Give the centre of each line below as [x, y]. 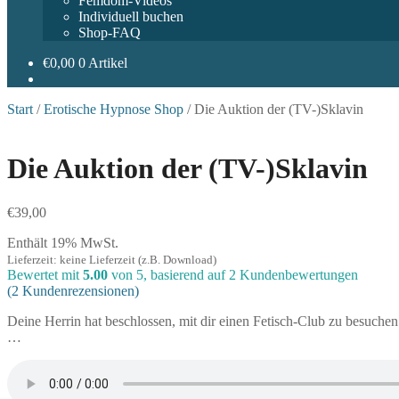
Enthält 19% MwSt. [63, 242]
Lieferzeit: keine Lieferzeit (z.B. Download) [112, 259]
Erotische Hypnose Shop [114, 109]
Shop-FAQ [110, 33]
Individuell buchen [131, 16]
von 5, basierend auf [168, 274]
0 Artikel [103, 63]
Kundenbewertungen [297, 274]
